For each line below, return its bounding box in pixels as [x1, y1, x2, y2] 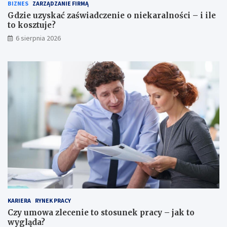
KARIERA [8, 197, 31, 205]
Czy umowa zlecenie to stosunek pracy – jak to [8, 208, 195, 218]
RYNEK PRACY [35, 197, 71, 205]
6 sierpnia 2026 [16, 33, 61, 43]
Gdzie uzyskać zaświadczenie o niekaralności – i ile [8, 11, 216, 21]
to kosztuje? [8, 20, 56, 30]
